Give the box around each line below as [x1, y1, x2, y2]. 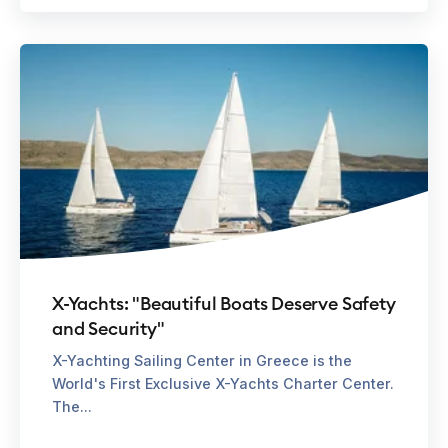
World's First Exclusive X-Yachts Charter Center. [52, 374, 394, 392]
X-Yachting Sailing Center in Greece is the [52, 351, 352, 369]
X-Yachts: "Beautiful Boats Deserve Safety [52, 291, 396, 315]
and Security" [52, 316, 165, 340]
